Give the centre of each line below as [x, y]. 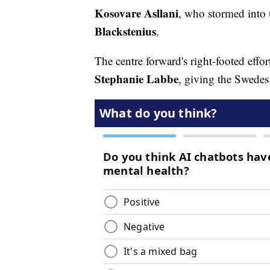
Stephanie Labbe [137, 79]
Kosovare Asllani [137, 13]
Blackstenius [125, 31]
